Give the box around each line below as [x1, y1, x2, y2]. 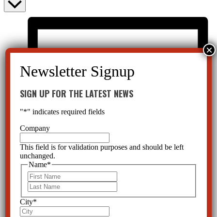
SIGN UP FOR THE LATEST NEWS [20, 87, 134, 100]
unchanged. [20, 151, 56, 160]
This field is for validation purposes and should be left [20, 142, 184, 151]
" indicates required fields [27, 107, 105, 116]
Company [20, 124, 50, 132]
